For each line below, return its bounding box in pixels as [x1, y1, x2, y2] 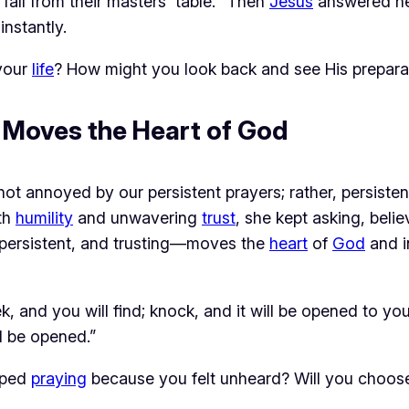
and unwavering [73, 207, 202, 227]
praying [31, 368, 87, 388]
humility [16, 207, 73, 227]
